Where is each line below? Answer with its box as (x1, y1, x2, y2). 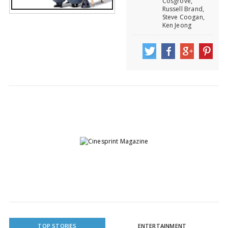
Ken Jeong (162, 21, 192, 30)
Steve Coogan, (162, 13, 205, 22)
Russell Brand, (162, 5, 205, 14)
